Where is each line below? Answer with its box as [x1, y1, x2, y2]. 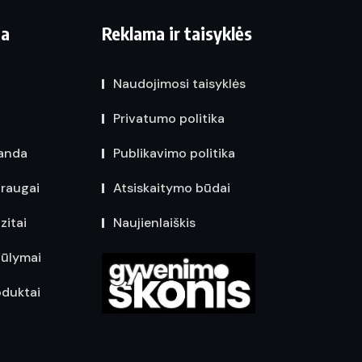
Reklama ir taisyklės [102, 22, 252, 44]
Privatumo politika [113, 110, 225, 127]
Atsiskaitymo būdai [113, 179, 230, 196]
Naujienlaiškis [113, 214, 196, 231]
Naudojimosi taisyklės [113, 75, 246, 92]
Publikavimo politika [113, 145, 235, 162]
